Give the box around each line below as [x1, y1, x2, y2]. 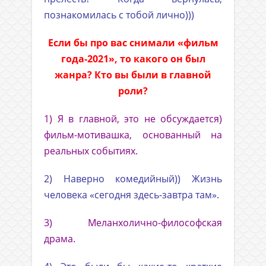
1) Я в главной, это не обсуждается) [44, 112, 222, 126]
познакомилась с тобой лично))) [44, 8, 194, 22]
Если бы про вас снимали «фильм [47, 36, 218, 50]
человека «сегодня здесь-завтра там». [44, 188, 219, 202]
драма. [44, 232, 75, 246]
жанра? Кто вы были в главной [55, 68, 211, 82]
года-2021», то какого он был [61, 52, 205, 66]
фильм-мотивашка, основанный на [44, 128, 222, 142]
